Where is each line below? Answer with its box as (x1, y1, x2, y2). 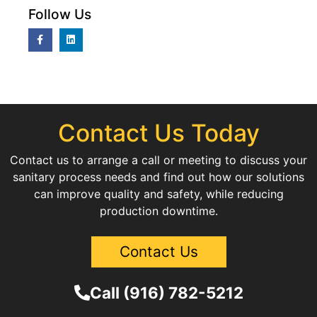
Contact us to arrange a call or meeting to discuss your (10, 152, 307, 167)
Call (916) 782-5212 (89, 283, 243, 303)
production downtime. (99, 203, 218, 218)
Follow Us (28, 5, 91, 23)
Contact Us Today (57, 117, 260, 147)
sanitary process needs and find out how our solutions (13, 169, 304, 184)
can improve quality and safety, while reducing (33, 186, 284, 201)
